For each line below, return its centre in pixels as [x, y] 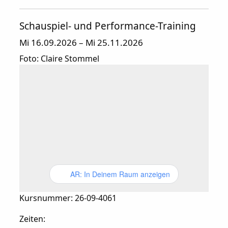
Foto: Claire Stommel [59, 59]
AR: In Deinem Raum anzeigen [120, 174]
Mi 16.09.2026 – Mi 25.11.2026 [81, 43]
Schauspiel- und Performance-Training [107, 26]
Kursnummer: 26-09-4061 [68, 198]
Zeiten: [32, 219]
